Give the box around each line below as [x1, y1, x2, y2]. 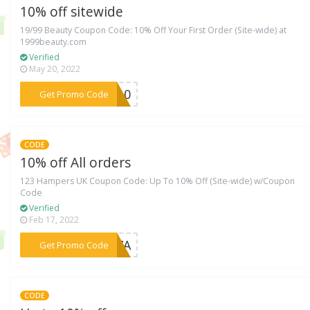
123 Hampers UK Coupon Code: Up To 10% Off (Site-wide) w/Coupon [20, 174, 295, 187]
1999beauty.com [20, 35, 87, 48]
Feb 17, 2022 [27, 213, 80, 226]
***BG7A [78, 236, 131, 253]
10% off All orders [20, 153, 131, 172]
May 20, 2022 [27, 62, 81, 75]
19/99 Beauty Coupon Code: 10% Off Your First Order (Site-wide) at [20, 24, 287, 36]
